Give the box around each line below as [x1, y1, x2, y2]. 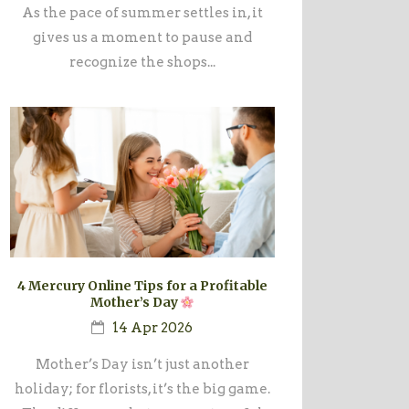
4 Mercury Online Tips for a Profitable [16, 278, 267, 295]
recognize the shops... [68, 53, 215, 70]
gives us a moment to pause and [32, 28, 252, 46]
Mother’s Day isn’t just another [35, 356, 249, 373]
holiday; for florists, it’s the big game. [14, 381, 270, 398]
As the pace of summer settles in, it [21, 4, 263, 21]
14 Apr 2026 [112, 320, 194, 337]
